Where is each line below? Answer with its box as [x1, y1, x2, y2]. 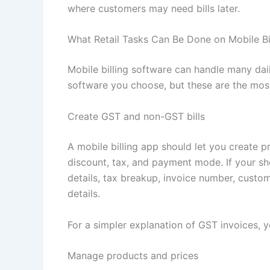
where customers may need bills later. [67, 2, 240, 14]
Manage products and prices [67, 250, 198, 262]
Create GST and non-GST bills [67, 110, 205, 122]
